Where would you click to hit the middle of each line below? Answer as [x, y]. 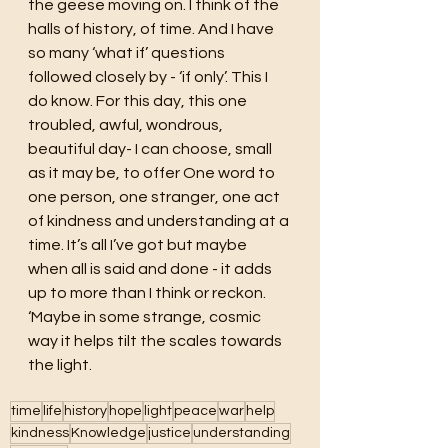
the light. [61, 364]
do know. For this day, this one [139, 100]
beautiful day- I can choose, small [151, 148]
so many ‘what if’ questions [128, 52]
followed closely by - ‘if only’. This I [149, 76]
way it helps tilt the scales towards [156, 340]
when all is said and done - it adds [151, 268]
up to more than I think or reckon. [148, 292]
